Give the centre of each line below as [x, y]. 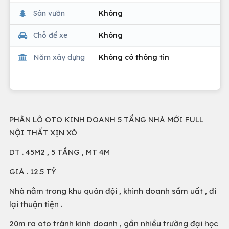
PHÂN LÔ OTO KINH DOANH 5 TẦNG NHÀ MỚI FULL [106, 119]
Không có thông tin [134, 57]
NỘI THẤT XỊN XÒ [43, 133]
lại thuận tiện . [36, 204]
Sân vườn [49, 13]
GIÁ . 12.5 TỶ [33, 171]
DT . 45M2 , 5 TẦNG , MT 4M [60, 152]
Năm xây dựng [59, 57]
